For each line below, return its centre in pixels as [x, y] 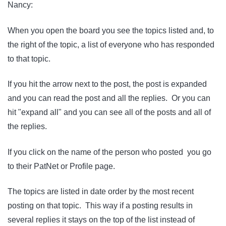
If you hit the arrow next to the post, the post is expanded [107, 84]
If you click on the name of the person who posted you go [109, 152]
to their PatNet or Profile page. [61, 166]
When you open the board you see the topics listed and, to [111, 30]
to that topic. [29, 59]
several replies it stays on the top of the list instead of [101, 220]
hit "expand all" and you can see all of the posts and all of [109, 112]
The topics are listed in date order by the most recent [101, 192]
